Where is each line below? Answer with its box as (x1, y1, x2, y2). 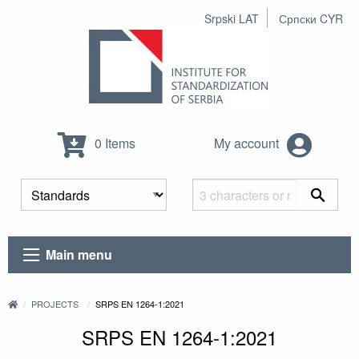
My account (214, 134, 282, 153)
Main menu (46, 245, 113, 264)
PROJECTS (31, 297, 79, 311)
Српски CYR (279, 10, 343, 26)
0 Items (91, 134, 135, 153)
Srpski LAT (204, 10, 259, 26)
